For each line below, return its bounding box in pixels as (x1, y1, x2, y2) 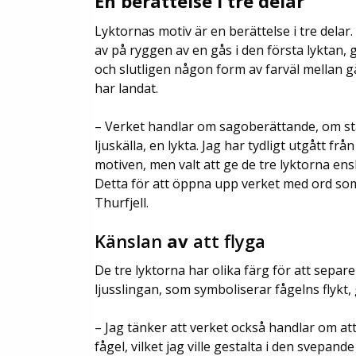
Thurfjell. (95, 193, 149, 211)
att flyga (188, 228, 265, 253)
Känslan (95, 228, 162, 253)
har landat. (95, 79, 158, 97)
